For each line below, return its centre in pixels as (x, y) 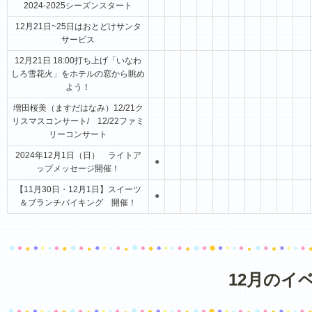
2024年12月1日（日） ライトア (78, 155)
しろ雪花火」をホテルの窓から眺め (78, 74)
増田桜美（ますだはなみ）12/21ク (78, 108)
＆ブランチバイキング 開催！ (78, 203)
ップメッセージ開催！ (78, 169)
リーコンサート (78, 134)
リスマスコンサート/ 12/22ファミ (78, 121)
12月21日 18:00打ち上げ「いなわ (78, 61)
